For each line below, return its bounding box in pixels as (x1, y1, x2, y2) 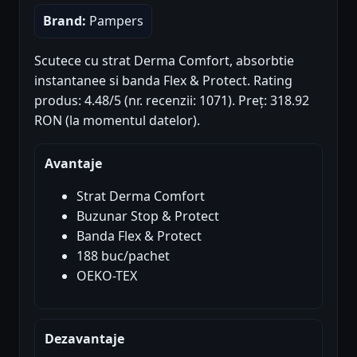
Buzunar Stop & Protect (76, 206, 219, 225)
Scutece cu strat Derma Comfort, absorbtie (34, 51, 294, 69)
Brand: (43, 11, 86, 29)
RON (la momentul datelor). (34, 111, 200, 129)
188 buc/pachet (76, 246, 170, 265)
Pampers (86, 11, 143, 29)
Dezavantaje (45, 329, 124, 347)
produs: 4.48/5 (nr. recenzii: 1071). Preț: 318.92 (34, 91, 309, 109)
